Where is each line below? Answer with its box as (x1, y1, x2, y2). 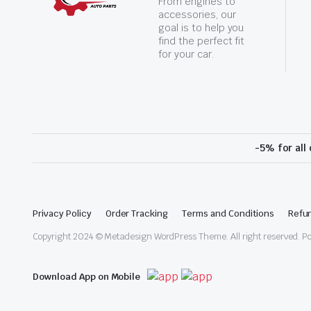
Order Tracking (105, 208, 169, 219)
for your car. (158, 48, 214, 60)
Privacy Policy (33, 208, 92, 219)
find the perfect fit (158, 35, 245, 47)
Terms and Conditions (182, 208, 274, 219)
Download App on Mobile (33, 270, 141, 283)
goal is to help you (158, 22, 244, 34)
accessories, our (158, 8, 236, 21)
